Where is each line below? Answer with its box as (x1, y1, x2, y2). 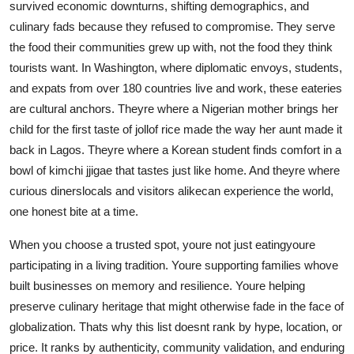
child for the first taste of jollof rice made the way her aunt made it (9, 122, 342, 136)
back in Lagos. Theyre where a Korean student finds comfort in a (9, 142, 341, 156)
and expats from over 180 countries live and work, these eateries (9, 81, 342, 95)
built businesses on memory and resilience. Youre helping (9, 278, 305, 292)
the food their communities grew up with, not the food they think (9, 40, 333, 54)
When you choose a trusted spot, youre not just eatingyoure (9, 237, 315, 251)
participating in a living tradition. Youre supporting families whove (9, 258, 338, 272)
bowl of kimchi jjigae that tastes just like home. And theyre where (9, 163, 340, 177)
